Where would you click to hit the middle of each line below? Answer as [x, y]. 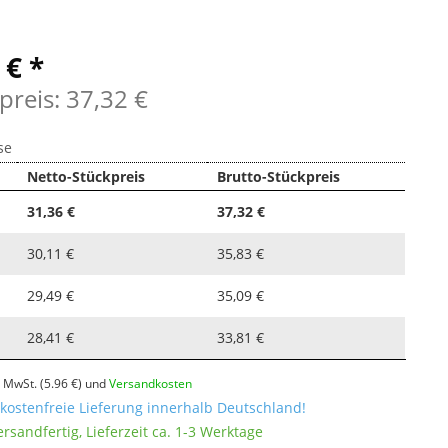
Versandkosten [151, 383]
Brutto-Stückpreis [279, 176]
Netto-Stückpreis [86, 176]
